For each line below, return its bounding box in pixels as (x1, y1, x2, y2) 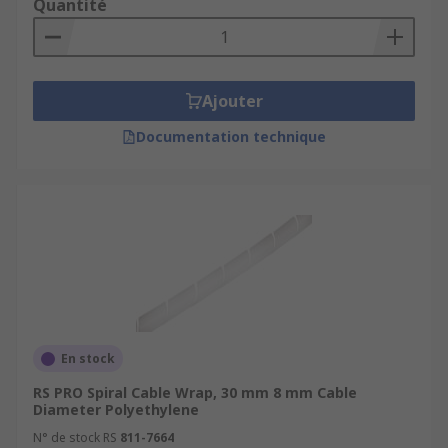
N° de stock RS (33, 429, 117, 446)
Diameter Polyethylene (33, 400, 199, 419)
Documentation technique (136, 127, 326, 146)
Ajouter (201, 90, 263, 112)
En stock (61, 350, 115, 367)
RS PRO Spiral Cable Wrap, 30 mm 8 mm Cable (33, 383, 357, 402)
